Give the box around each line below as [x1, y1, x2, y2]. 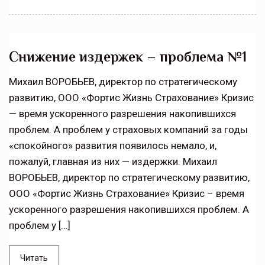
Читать [20, 253, 48, 263]
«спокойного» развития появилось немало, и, [9, 140, 216, 152]
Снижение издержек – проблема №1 [9, 49, 247, 65]
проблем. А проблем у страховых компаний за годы [9, 124, 248, 136]
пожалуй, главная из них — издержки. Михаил [9, 156, 217, 168]
